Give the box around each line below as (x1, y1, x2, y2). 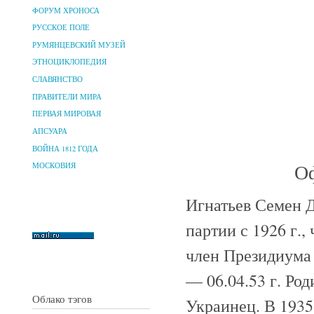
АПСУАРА (32, 125, 67, 136)
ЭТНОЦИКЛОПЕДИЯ (32, 57, 107, 67)
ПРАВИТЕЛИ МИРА (32, 91, 102, 102)
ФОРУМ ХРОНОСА (32, 5, 100, 15)
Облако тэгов (32, 291, 92, 306)
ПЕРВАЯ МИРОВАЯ (32, 109, 101, 119)
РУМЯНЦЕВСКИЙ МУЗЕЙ (32, 39, 125, 50)
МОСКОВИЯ (32, 161, 76, 171)
